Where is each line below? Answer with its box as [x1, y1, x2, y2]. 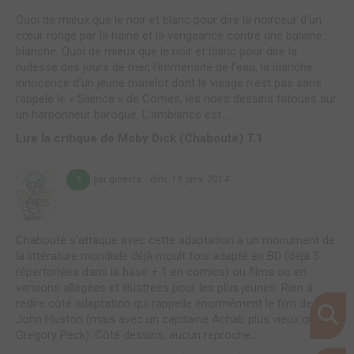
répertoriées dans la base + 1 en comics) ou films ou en [16, 264, 307, 279]
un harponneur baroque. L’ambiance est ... [16, 107, 232, 122]
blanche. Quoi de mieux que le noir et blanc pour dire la [16, 44, 297, 59]
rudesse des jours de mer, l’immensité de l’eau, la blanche [16, 60, 313, 75]
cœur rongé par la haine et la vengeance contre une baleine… [16, 28, 330, 43]
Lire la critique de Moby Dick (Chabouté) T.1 [16, 131, 263, 146]
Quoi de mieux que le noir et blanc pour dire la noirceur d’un [16, 13, 322, 28]
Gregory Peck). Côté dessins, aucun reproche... [16, 327, 258, 342]
